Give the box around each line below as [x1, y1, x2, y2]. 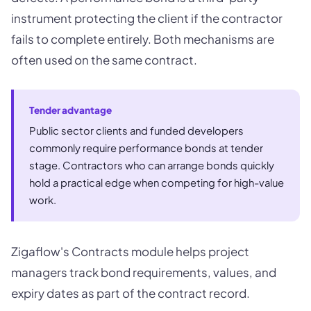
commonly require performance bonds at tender [29, 142, 263, 155]
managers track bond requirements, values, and [11, 264, 276, 280]
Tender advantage [29, 104, 112, 117]
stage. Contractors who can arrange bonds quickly [29, 159, 274, 172]
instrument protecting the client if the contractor [11, 10, 283, 26]
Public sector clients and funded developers [29, 124, 244, 137]
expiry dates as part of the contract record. [11, 285, 250, 301]
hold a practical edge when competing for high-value [29, 176, 284, 190]
